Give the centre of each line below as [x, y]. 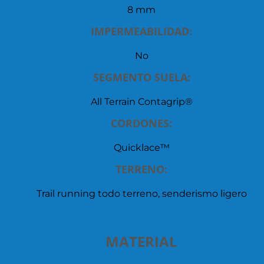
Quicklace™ [141, 147]
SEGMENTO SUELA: [141, 77]
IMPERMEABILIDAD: [141, 31]
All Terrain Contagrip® [141, 101]
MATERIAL [141, 241]
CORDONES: [141, 123]
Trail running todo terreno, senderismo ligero [141, 193]
